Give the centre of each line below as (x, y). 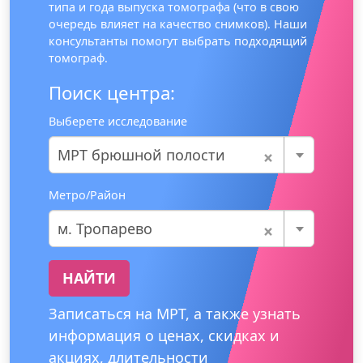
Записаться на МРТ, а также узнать (175, 313)
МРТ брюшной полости (141, 154)
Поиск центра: (112, 92)
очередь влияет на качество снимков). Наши (178, 23)
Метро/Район (87, 194)
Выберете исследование (118, 121)
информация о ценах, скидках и (164, 335)
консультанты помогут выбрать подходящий (178, 41)
